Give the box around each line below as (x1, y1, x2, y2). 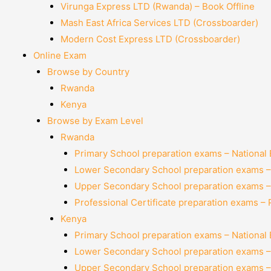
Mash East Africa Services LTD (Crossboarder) (60, 16, 258, 28)
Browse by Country (47, 65, 129, 77)
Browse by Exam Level (47, 114, 143, 126)
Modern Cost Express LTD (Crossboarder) (60, 33, 240, 45)
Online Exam (33, 49, 87, 61)
